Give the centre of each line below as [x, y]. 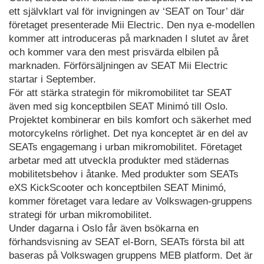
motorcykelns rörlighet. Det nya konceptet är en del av [128, 133]
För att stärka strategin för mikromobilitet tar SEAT [120, 93]
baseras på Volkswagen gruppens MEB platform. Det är [131, 255]
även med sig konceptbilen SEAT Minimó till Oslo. [118, 106]
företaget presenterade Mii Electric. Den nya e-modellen [132, 25]
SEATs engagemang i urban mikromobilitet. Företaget [126, 147]
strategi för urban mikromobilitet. [80, 214]
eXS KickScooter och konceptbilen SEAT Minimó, [118, 187]
